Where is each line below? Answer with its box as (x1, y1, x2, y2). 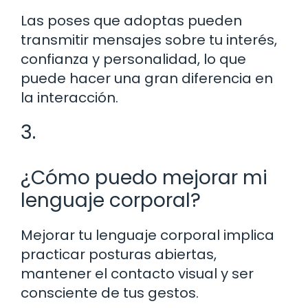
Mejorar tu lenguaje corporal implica (21, 225, 274, 245)
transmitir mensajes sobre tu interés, (21, 30, 277, 49)
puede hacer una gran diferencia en (21, 68, 273, 88)
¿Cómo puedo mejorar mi (21, 164, 267, 191)
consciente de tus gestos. (21, 283, 199, 302)
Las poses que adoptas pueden (21, 10, 242, 30)
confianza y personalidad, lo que (21, 49, 246, 69)
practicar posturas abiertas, (21, 244, 217, 264)
